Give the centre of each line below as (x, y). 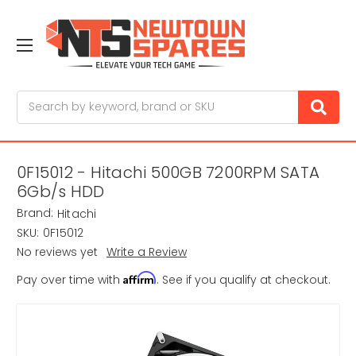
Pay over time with (70, 280)
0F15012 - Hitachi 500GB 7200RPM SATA (168, 173)
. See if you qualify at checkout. (244, 280)
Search (37, 98)
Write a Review (146, 252)
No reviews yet (57, 252)
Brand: (35, 213)
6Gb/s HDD (61, 192)
